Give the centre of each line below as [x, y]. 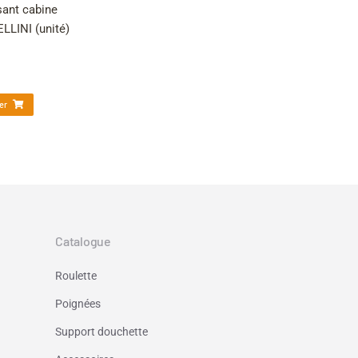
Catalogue [83, 241]
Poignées [78, 303]
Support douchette [101, 331]
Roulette [76, 275]
